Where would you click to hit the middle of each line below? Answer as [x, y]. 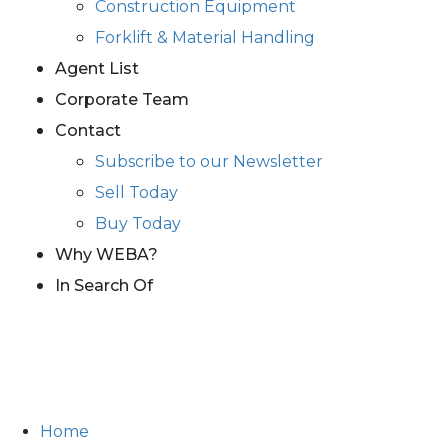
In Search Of [104, 285]
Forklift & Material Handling [205, 37]
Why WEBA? [106, 254]
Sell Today [136, 192]
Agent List [97, 68]
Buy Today [138, 223]
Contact [88, 130]
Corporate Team [122, 99]
